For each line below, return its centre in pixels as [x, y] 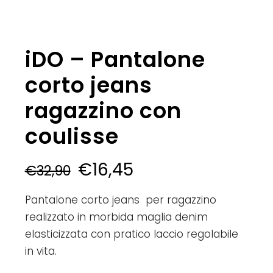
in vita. [41, 251]
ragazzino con [103, 111]
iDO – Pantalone [115, 60]
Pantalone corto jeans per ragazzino [120, 200]
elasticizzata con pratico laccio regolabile [131, 234]
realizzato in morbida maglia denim [116, 217]
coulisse [72, 136]
